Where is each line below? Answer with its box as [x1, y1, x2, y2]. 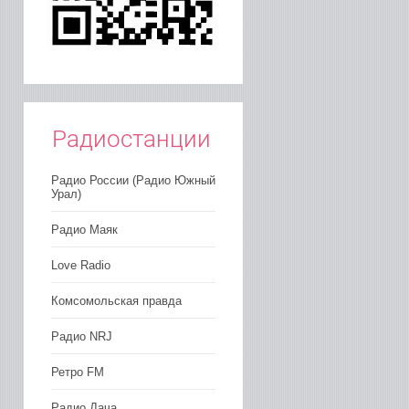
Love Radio [51, 257, 110, 272]
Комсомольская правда [51, 293, 182, 308]
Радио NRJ [51, 329, 112, 343]
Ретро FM [51, 364, 104, 379]
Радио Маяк [51, 222, 118, 236]
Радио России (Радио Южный [51, 173, 215, 187]
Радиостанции [52, 124, 211, 152]
